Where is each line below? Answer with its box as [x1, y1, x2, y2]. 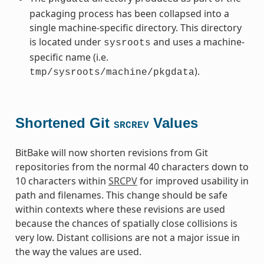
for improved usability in [137, 174, 249, 187]
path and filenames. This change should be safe [15, 188, 227, 202]
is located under [29, 35, 104, 48]
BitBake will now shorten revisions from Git [15, 146, 208, 159]
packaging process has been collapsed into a [29, 6, 229, 20]
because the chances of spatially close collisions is [15, 216, 237, 230]
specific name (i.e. [29, 50, 108, 64]
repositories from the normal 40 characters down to [15, 160, 249, 173]
